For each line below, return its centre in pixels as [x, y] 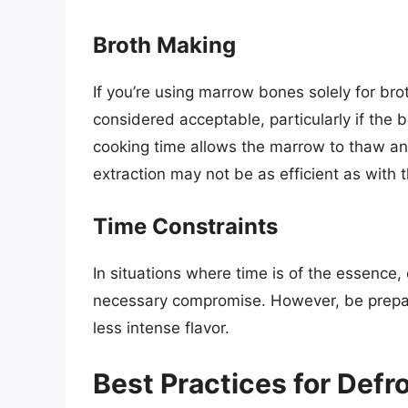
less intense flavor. [161, 327]
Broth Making [164, 46]
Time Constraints [185, 226]
